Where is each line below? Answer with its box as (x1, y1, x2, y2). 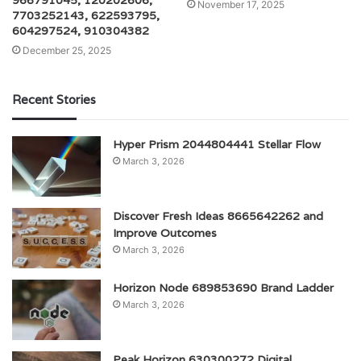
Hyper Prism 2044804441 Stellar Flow (113, 137, 321, 152)
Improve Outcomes (113, 226, 217, 241)
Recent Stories (12, 92, 96, 108)
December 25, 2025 (23, 44, 111, 57)
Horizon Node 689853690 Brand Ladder (113, 280, 334, 296)
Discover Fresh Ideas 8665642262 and (113, 209, 323, 224)
